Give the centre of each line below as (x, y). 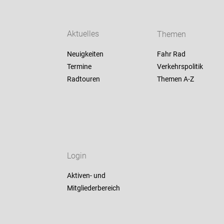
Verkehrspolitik (180, 67)
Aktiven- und (86, 176)
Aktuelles (83, 34)
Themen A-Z (175, 79)
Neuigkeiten (85, 54)
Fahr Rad (171, 54)
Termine (79, 67)
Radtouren (84, 79)
